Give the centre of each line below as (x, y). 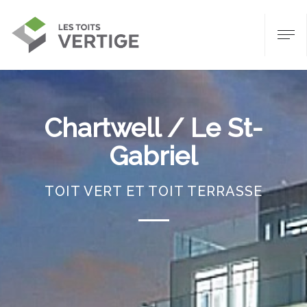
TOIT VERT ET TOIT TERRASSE (153, 191)
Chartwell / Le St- (153, 128)
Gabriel (153, 156)
